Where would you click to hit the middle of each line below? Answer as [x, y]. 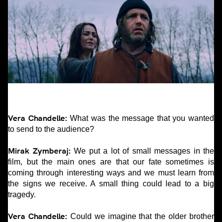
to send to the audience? [51, 129]
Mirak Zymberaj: [39, 151]
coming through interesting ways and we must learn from [111, 173]
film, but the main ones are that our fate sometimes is [111, 162]
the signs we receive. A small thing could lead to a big [111, 184]
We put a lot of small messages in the [142, 151]
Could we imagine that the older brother [140, 217]
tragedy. [23, 195]
